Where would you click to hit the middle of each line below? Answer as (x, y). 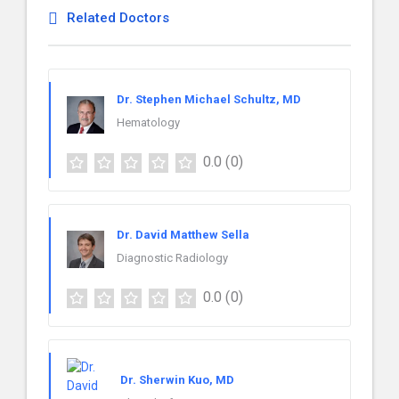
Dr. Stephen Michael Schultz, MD (209, 99)
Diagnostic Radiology (172, 257)
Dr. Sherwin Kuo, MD (177, 380)
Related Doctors (118, 18)
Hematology (148, 122)
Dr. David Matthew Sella (183, 234)
